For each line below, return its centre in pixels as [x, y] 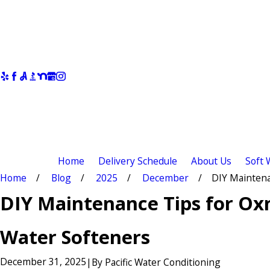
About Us [211, 161]
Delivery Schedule [137, 161]
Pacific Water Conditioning [163, 262]
